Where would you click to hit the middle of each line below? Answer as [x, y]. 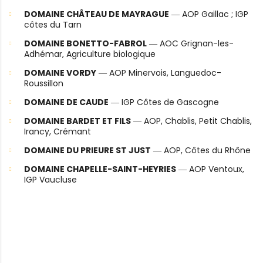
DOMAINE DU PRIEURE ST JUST [87, 151]
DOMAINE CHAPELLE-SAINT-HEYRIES [100, 169]
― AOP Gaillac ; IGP [209, 14]
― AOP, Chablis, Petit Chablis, [191, 121]
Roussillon [44, 84]
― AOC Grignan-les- [190, 44]
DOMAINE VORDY [60, 73]
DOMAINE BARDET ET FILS [77, 121]
